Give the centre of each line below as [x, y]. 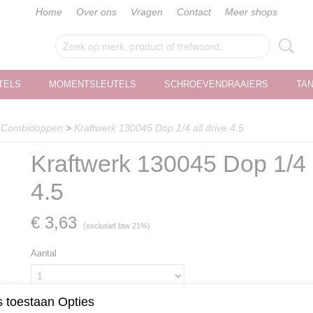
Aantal [44, 253]
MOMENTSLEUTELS [93, 84]
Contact [194, 12]
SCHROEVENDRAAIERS [216, 84]
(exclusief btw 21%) [117, 226]
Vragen [147, 12]
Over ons [96, 12]
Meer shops [251, 12]
